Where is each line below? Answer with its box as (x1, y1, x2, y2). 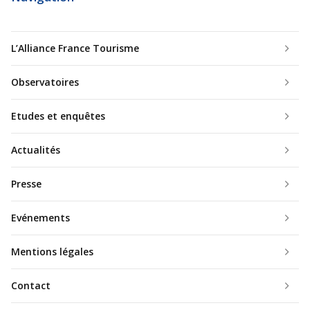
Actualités (11, 143, 60, 156)
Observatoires (11, 75, 79, 89)
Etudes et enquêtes (11, 109, 105, 122)
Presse (11, 176, 42, 190)
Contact (11, 278, 51, 292)
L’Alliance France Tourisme (11, 41, 139, 55)
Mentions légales (11, 244, 93, 258)
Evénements (11, 210, 70, 224)
